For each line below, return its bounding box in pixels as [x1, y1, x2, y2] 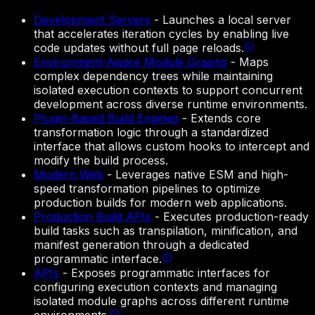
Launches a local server [162, 13, 291, 27]
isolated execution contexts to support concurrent [34, 83, 302, 98]
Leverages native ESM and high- [115, 167, 288, 182]
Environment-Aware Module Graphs [34, 55, 227, 70]
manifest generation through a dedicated [34, 238, 249, 252]
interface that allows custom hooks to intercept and [34, 139, 309, 154]
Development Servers [34, 13, 150, 27]
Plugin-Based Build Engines [34, 111, 179, 126]
